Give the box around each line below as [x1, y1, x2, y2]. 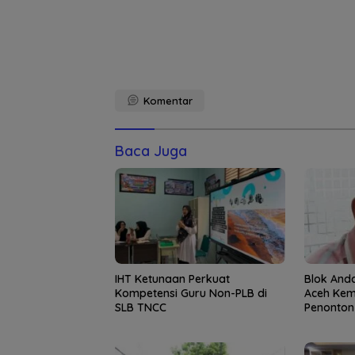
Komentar [143, 94, 193, 108]
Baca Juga [115, 142, 187, 161]
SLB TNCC [115, 300, 166, 315]
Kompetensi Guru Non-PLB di [115, 285, 267, 300]
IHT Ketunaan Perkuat [115, 271, 230, 286]
